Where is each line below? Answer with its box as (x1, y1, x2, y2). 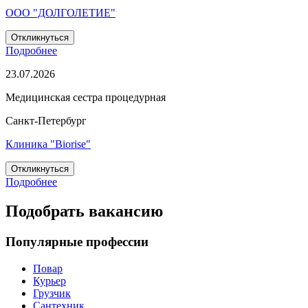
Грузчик (33, 287, 71, 299)
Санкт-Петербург (5, 115, 87, 127)
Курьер (33, 274, 66, 287)
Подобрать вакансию (5, 201, 163, 220)
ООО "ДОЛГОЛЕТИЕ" (5, 7, 115, 19)
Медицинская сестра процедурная (5, 91, 166, 104)
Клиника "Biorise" (5, 138, 91, 151)
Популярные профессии (5, 234, 148, 249)
